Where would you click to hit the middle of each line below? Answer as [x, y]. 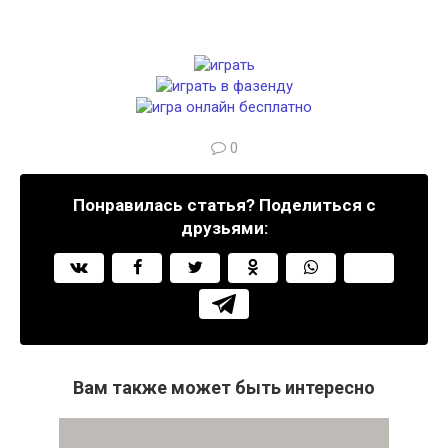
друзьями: [224, 228]
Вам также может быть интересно [224, 387]
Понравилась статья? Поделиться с [224, 205]
